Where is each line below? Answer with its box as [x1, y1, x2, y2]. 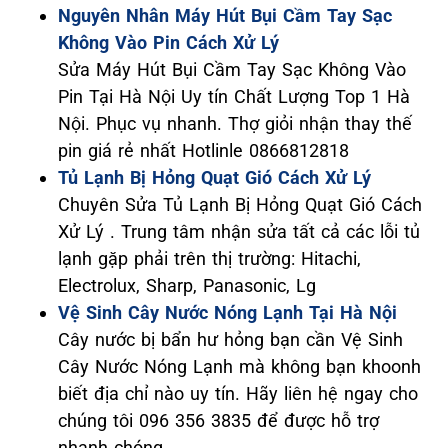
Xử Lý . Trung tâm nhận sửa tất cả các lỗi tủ [58, 220, 420, 242]
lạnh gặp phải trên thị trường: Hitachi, [58, 247, 361, 269]
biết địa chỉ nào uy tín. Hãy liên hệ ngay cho [58, 382, 418, 404]
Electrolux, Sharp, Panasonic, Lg [58, 274, 316, 296]
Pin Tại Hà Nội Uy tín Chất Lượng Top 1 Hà [58, 85, 410, 107]
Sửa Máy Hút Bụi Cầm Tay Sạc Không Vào [58, 58, 406, 80]
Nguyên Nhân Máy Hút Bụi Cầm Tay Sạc [58, 4, 392, 26]
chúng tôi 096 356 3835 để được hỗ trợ [58, 409, 379, 431]
